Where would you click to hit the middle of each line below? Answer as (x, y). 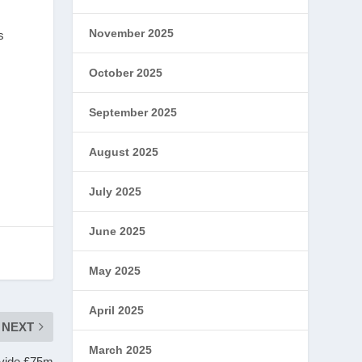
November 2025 (132, 33)
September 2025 (133, 112)
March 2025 (121, 350)
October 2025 (126, 73)
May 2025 (115, 271)
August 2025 (124, 152)
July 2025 (116, 192)
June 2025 (118, 231)
